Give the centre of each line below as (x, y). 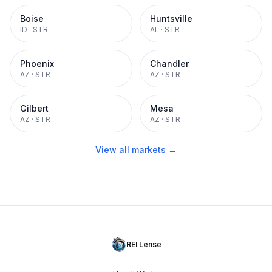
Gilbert (34, 108)
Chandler (169, 63)
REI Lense (144, 244)
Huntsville (171, 19)
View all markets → (136, 150)
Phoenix (37, 63)
